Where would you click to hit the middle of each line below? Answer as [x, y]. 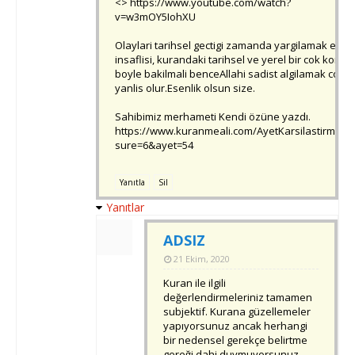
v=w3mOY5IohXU [155, 17]
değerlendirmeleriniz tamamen [238, 298]
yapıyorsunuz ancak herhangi [235, 326]
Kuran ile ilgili [195, 283]
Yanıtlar [125, 208]
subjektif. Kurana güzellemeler [237, 312]
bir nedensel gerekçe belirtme [235, 340]
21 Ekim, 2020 [202, 259]
